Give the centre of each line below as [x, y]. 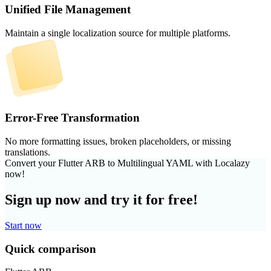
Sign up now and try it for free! [101, 200]
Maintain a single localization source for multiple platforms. [118, 33]
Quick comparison [51, 249]
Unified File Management [68, 9]
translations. [28, 152]
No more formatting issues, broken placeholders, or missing [118, 142]
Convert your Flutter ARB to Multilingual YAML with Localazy [127, 163]
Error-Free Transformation [72, 118]
